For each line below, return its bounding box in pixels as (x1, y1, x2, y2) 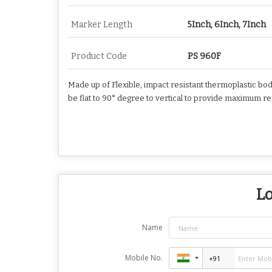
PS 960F (188, 51, 221, 62)
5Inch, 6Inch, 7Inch (188, 19, 266, 30)
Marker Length (71, 19, 132, 30)
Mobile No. (124, 253, 163, 263)
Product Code (71, 51, 127, 62)
